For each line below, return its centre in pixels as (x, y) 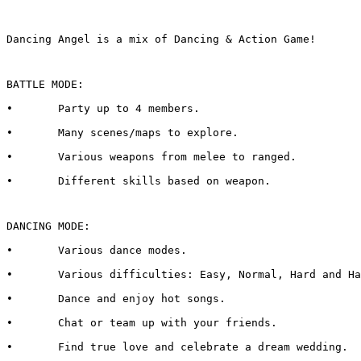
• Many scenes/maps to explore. (148, 132)
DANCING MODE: (48, 226)
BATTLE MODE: (45, 84)
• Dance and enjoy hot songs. (142, 298)
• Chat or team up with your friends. (168, 322)
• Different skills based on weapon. (164, 180)
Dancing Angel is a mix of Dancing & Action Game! (161, 39)
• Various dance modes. (122, 250)
